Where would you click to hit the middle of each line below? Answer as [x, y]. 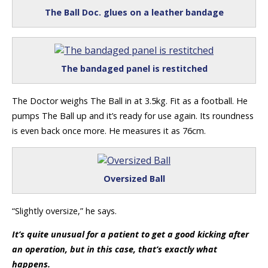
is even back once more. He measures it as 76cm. [109, 131]
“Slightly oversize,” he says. [64, 211]
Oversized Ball [134, 178]
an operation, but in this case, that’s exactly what [115, 249]
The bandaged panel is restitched [134, 69]
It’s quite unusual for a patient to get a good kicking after [130, 234]
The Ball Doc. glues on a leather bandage [134, 13]
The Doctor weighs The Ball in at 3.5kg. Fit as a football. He [130, 101]
